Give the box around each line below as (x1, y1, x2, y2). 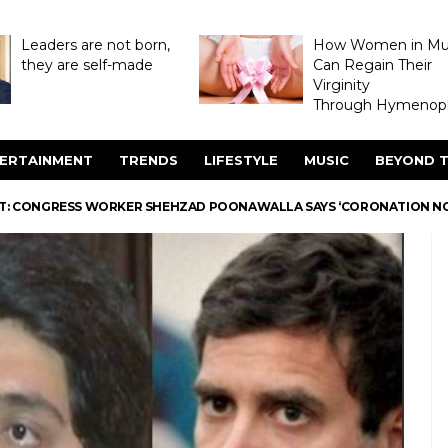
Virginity (312, 76, 370, 94)
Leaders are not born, (20, 36, 170, 54)
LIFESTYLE (204, 152, 278, 168)
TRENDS (119, 152, 178, 168)
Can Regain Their (312, 56, 432, 74)
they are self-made (20, 56, 153, 74)
